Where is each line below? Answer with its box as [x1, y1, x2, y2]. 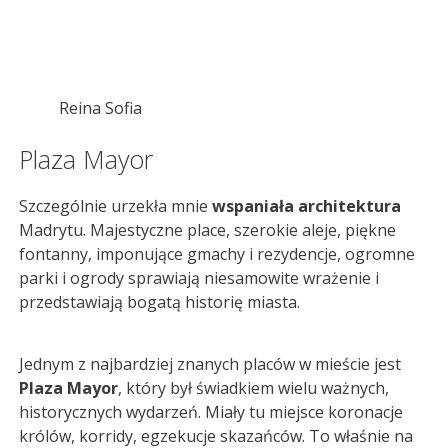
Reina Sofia [59, 96, 142, 119]
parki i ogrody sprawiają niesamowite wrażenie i [19, 266, 379, 289]
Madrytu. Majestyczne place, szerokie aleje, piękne [19, 218, 396, 241]
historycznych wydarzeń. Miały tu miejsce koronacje [19, 401, 403, 424]
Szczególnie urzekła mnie [19, 194, 212, 217]
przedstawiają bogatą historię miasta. [19, 290, 300, 313]
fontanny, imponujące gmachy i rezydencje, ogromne [19, 242, 415, 265]
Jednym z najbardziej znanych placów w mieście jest [19, 353, 401, 376]
